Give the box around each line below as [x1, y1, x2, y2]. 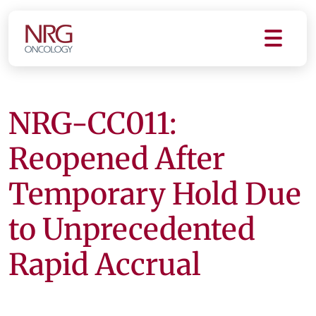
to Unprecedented [8, 211, 255, 248]
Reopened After [8, 140, 225, 177]
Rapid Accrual [8, 246, 201, 283]
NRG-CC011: [8, 105, 176, 142]
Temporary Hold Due [8, 176, 301, 212]
